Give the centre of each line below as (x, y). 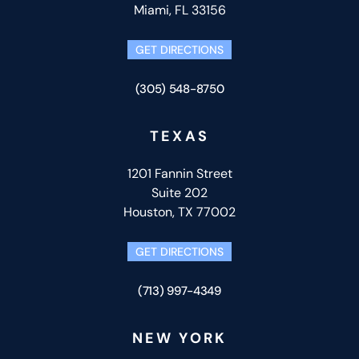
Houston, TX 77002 (179, 212)
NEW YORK (179, 339)
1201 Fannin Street (179, 174)
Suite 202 (179, 193)
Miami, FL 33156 (179, 10)
